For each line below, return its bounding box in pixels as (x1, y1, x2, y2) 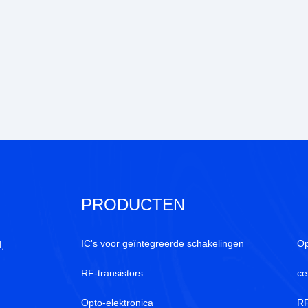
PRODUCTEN (81, 195, 186, 214)
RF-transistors (81, 267, 144, 278)
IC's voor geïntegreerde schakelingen (81, 238, 245, 249)
